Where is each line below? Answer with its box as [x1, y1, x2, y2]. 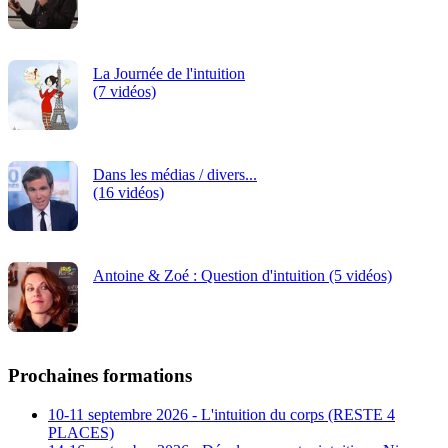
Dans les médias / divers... [93, 165, 257, 183]
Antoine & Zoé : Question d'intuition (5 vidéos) [93, 266, 392, 284]
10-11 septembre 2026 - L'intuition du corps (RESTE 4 [48, 405, 395, 423]
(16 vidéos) [93, 183, 164, 201]
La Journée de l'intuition [93, 64, 245, 82]
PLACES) [48, 423, 114, 441]
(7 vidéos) [93, 82, 156, 100]
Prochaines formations [8, 365, 192, 387]
